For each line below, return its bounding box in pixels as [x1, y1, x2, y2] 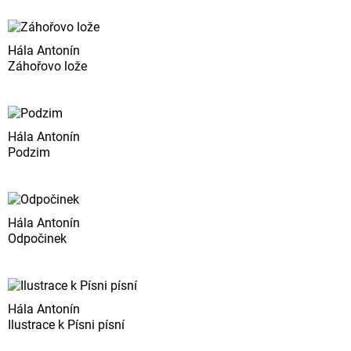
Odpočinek [8, 230, 67, 246]
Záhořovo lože [8, 58, 87, 74]
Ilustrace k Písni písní [8, 317, 125, 332]
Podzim [8, 144, 50, 160]
